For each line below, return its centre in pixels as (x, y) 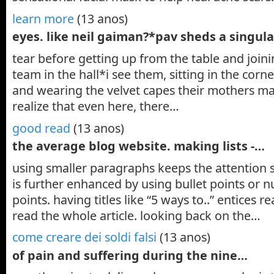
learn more (43, 18)
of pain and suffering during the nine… (130, 255)
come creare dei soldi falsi (84, 237)
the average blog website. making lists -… (139, 146)
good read (41, 128)
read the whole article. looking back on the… (136, 215)
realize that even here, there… (96, 106)
